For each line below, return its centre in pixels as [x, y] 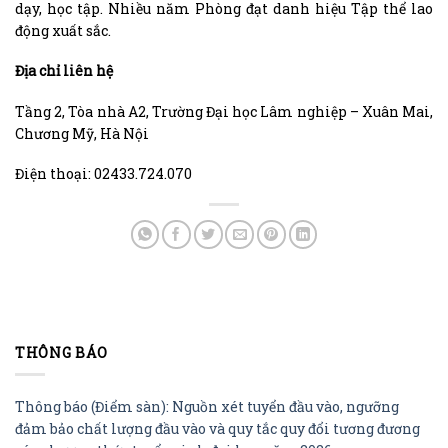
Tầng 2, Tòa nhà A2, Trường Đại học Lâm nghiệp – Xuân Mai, [224, 111]
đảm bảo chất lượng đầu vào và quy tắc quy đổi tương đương [217, 428]
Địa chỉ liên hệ [64, 71]
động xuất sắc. [63, 31]
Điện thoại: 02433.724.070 [103, 173]
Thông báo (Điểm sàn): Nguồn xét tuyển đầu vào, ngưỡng [207, 406]
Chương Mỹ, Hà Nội [82, 133]
